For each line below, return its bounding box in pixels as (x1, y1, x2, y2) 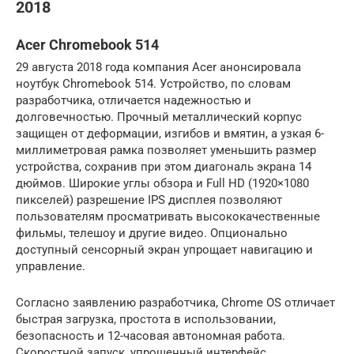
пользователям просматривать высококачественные (16, 209, 320, 224)
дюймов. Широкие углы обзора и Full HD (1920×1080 (16, 175, 309, 190)
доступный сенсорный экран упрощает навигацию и (16, 242, 313, 257)
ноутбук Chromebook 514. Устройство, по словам (16, 76, 291, 91)
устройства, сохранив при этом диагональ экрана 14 (16, 159, 311, 174)
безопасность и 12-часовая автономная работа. (16, 328, 285, 343)
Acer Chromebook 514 (16, 36, 159, 53)
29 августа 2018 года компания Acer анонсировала (16, 59, 301, 74)
